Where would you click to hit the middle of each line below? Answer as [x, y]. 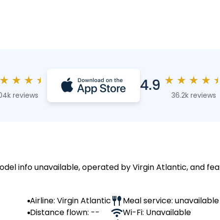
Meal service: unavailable [171, 201]
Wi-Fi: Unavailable [157, 212]
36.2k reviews [193, 95]
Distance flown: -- [65, 212]
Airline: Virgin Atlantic [70, 201]
